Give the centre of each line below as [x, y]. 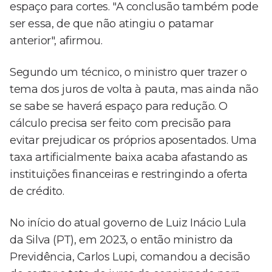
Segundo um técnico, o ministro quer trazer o [128, 73]
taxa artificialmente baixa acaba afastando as [129, 158]
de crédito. [37, 192]
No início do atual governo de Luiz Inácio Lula [128, 223]
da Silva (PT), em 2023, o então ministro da [121, 240]
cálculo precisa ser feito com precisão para [121, 124]
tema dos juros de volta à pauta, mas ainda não [134, 90]
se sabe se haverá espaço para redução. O [119, 107]
